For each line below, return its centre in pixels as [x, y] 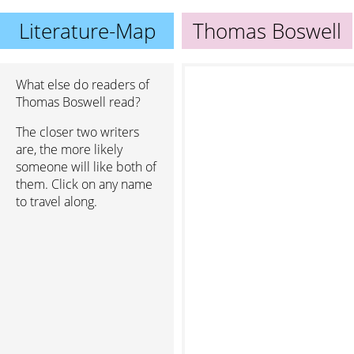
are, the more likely [69, 149]
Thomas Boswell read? [78, 102]
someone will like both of [86, 167]
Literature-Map [87, 31]
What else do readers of [83, 85]
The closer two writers [77, 132]
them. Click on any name [84, 184]
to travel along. [56, 201]
